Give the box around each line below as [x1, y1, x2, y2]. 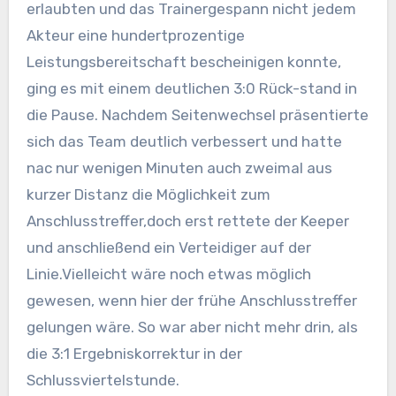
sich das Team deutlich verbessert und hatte [26, 132, 342, 150]
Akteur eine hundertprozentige [26, 26, 245, 44]
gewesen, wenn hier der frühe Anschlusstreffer [26, 291, 357, 309]
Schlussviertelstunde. [26, 370, 179, 389]
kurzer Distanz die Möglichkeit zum [26, 185, 270, 203]
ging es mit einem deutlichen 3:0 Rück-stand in [26, 79, 357, 97]
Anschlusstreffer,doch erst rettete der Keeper [26, 211, 349, 230]
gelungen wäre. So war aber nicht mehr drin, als [26, 317, 358, 336]
